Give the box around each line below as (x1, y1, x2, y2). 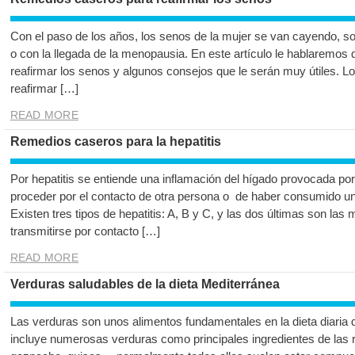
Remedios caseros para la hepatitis (10, 135, 221, 149)
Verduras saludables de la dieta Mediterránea (10, 277, 280, 292)
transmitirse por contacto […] (10, 224, 160, 239)
